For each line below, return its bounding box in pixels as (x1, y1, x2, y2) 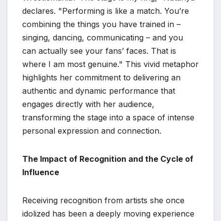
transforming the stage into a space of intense (22, 112, 194, 122)
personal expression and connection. (22, 126, 161, 136)
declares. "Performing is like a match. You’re (22, 6, 189, 16)
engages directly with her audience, (22, 99, 154, 109)
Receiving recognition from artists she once (22, 195, 184, 205)
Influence (22, 167, 59, 177)
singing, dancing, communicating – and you (22, 33, 183, 42)
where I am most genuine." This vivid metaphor (22, 59, 199, 69)
